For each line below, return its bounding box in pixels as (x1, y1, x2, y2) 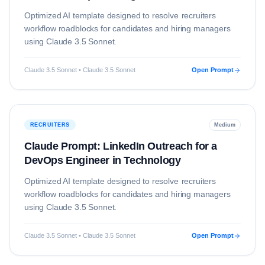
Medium (214, 122, 235, 128)
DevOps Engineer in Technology (24, 154, 181, 166)
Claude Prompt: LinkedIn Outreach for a (24, 140, 217, 152)
